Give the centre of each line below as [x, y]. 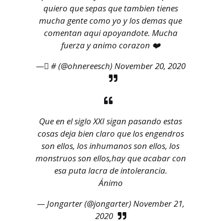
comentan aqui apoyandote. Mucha [110, 33]
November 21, [159, 204]
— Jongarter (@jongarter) [85, 204]
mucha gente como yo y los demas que [110, 21]
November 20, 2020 [150, 66]
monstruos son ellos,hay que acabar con [110, 158]
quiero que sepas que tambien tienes [110, 8]
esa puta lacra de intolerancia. [110, 171]
